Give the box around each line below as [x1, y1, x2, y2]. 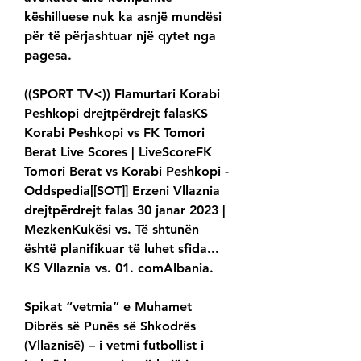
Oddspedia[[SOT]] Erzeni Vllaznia [24, 183, 220, 199]
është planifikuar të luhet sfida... [24, 241, 219, 257]
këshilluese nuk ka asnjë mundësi [24, 9, 222, 25]
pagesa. [24, 48, 72, 64]
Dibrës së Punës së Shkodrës [24, 318, 196, 334]
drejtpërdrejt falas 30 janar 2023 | [24, 202, 226, 218]
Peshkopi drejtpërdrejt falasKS [24, 106, 208, 122]
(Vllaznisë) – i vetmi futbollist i [24, 338, 204, 354]
